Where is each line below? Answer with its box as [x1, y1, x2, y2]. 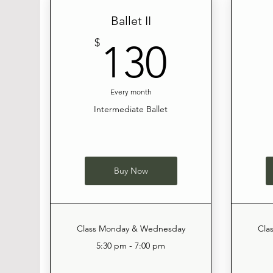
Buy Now [113, 165, 148, 177]
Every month [110, 87, 152, 97]
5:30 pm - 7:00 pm [96, 240, 166, 252]
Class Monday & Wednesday [76, 223, 185, 235]
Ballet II [110, 13, 151, 29]
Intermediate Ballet [94, 104, 168, 115]
